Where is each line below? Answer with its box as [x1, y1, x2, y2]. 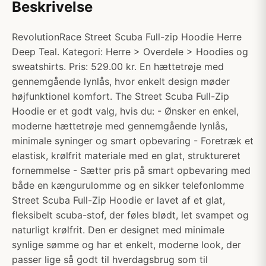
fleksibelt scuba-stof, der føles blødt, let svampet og [12, 209, 249, 221]
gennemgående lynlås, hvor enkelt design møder [12, 75, 230, 87]
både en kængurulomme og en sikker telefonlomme [12, 179, 244, 191]
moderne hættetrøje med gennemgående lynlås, [12, 120, 227, 132]
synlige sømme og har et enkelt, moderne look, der [12, 239, 241, 251]
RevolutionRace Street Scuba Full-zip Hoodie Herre [12, 31, 242, 43]
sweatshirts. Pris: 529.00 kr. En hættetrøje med [12, 61, 224, 72]
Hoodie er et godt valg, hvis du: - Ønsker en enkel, [12, 105, 239, 117]
